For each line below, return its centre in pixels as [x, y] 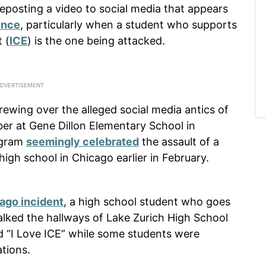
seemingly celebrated [83, 141]
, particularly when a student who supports [129, 24]
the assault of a [179, 141]
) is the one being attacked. [96, 40]
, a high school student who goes [147, 201]
